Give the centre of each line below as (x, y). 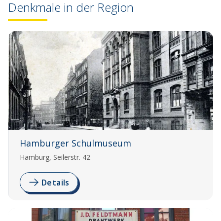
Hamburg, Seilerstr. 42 (55, 157)
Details (55, 182)
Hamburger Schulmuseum (75, 143)
